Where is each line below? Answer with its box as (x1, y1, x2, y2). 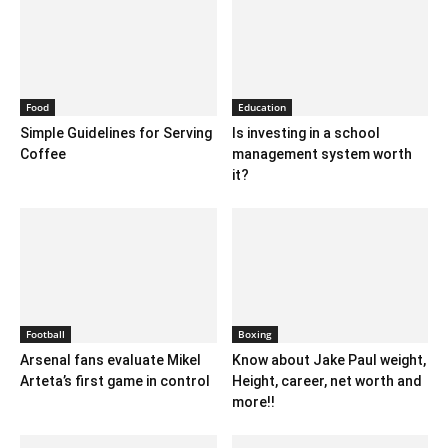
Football (26, 327, 65, 342)
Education (237, 100, 286, 115)
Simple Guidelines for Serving (20, 125, 212, 142)
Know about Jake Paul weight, (231, 352, 426, 369)
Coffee (20, 146, 66, 163)
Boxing (237, 327, 272, 342)
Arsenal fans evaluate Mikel (20, 352, 201, 369)
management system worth (231, 146, 412, 163)
